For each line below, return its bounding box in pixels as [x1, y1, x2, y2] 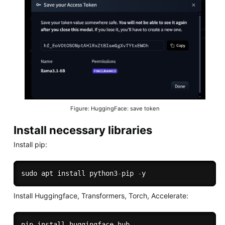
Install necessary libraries [13, 123, 152, 137]
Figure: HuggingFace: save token [70, 104, 160, 112]
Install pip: [13, 140, 47, 149]
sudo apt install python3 [21, 169, 118, 177]
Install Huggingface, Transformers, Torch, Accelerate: [13, 191, 188, 200]
